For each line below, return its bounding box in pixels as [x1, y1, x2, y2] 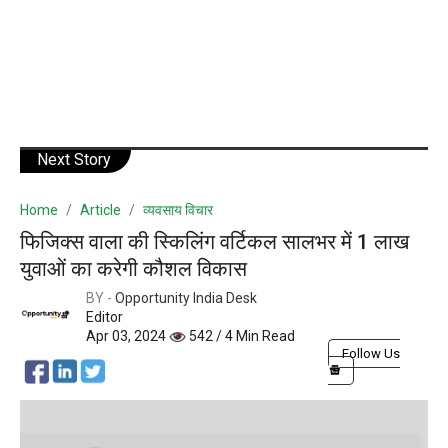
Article [80, 201, 121, 218]
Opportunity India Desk [115, 289, 257, 306]
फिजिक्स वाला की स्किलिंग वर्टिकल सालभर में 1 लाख [20, 229, 409, 254]
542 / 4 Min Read [186, 327, 295, 344]
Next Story [37, 149, 111, 169]
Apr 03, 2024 [86, 327, 169, 344]
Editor [86, 308, 123, 325]
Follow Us [342, 345, 400, 361]
